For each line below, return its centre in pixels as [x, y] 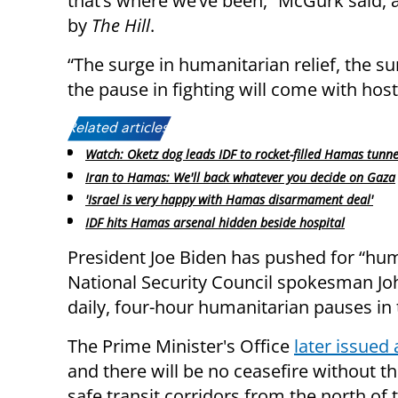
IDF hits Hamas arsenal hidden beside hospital [215, 223]
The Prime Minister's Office [181, 346]
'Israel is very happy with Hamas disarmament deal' [229, 200]
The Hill [121, 25]
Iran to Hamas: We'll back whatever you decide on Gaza [240, 177]
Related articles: [119, 128]
